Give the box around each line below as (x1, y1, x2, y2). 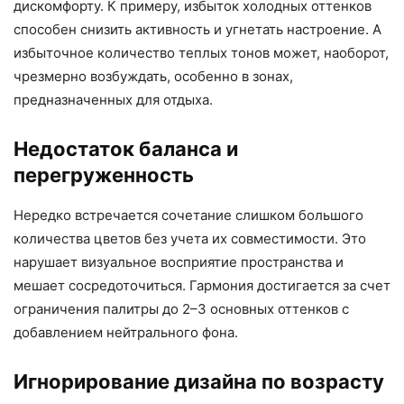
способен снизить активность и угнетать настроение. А (14, 21, 381, 39)
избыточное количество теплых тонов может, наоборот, (14, 44, 389, 62)
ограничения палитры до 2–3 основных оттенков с (14, 300, 349, 318)
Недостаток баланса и (14, 137, 238, 161)
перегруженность (14, 163, 194, 188)
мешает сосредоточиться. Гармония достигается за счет (14, 277, 390, 295)
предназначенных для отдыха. (14, 91, 213, 109)
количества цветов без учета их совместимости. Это (14, 230, 366, 248)
